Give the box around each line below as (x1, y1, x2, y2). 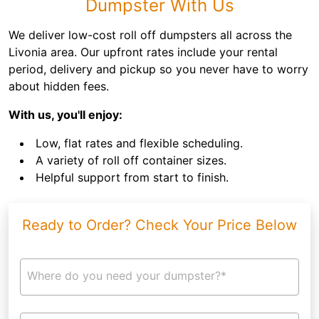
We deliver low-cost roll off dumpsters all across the (9, 28, 292, 42)
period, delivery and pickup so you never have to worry (9, 62, 308, 76)
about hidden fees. (9, 79, 109, 93)
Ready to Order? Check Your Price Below (22, 216, 297, 234)
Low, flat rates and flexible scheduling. (36, 136, 243, 150)
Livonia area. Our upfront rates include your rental (9, 45, 278, 59)
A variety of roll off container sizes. (36, 153, 226, 167)
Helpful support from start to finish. (36, 170, 229, 184)
